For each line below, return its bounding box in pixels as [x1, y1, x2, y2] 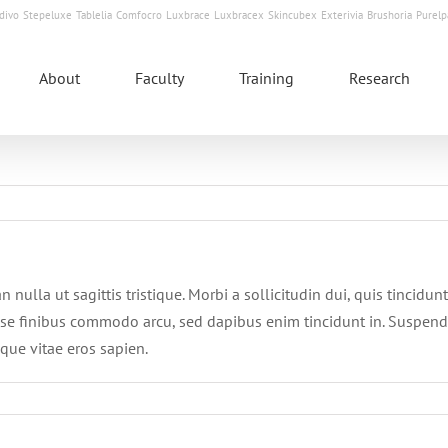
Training [239, 68, 294, 88]
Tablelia [76, 8, 112, 22]
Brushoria [367, 8, 412, 22]
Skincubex [268, 8, 317, 22]
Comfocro [116, 8, 162, 22]
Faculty [135, 68, 184, 88]
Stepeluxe [23, 8, 72, 22]
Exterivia [321, 8, 363, 22]
